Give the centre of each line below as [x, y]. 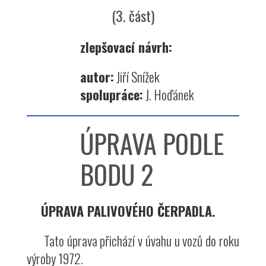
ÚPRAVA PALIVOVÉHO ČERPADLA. [128, 211]
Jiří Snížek [137, 77]
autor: [97, 77]
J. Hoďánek [169, 95]
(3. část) [133, 16]
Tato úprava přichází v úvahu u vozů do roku [133, 241]
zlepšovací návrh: [126, 47]
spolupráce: [112, 95]
